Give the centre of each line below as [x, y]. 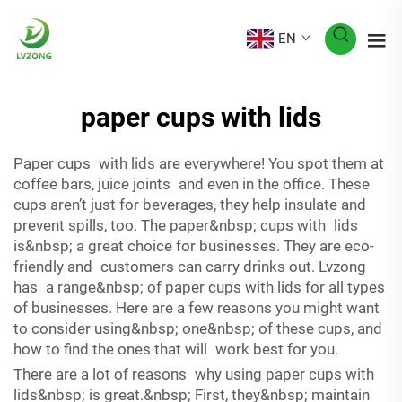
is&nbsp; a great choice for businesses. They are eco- [194, 246]
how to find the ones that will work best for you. [176, 349]
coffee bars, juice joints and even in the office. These [192, 184]
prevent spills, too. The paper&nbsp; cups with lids [186, 225]
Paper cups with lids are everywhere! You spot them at [199, 163]
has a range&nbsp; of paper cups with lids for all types [199, 287]
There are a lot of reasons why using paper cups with [194, 374]
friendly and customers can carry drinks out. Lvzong [190, 267]
